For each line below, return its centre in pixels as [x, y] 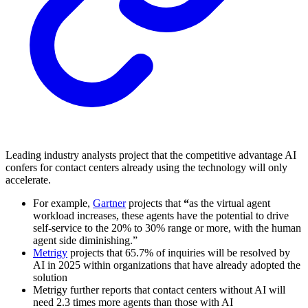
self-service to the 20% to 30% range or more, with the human [167, 228]
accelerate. [28, 179]
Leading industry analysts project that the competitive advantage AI [151, 155]
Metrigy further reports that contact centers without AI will [159, 289]
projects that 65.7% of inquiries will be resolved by [179, 252]
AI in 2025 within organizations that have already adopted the [167, 265]
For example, [63, 203]
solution [50, 277]
